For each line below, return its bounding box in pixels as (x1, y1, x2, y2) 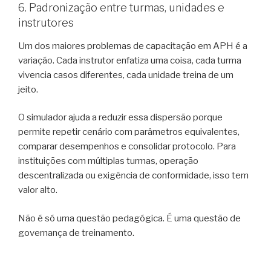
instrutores (18, 16, 74, 30)
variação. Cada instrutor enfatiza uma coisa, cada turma (18, 54, 241, 66)
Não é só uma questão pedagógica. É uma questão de (18, 212, 241, 224)
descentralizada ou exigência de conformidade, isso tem (18, 170, 249, 181)
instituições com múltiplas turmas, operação (18, 155, 198, 167)
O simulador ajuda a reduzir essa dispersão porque (18, 112, 223, 123)
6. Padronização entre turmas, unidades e (18, 1, 224, 15)
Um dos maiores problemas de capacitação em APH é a (18, 40, 247, 51)
